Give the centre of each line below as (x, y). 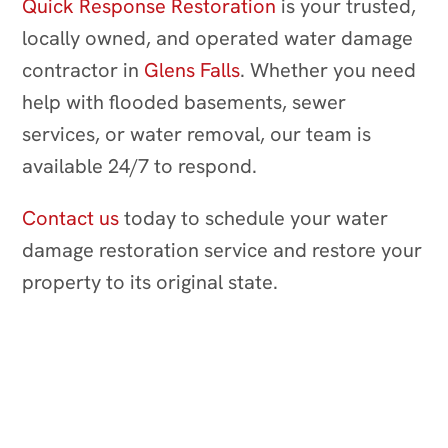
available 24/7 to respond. (140, 165)
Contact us (71, 217)
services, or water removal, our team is (197, 133)
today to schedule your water (254, 217)
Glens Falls (190, 69)
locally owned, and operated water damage (218, 37)
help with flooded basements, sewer (184, 101)
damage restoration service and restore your (222, 249)
